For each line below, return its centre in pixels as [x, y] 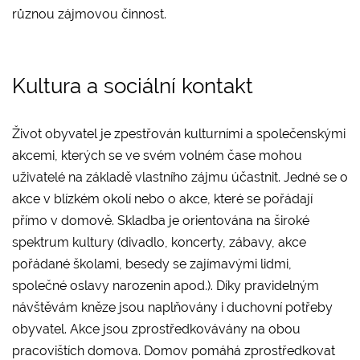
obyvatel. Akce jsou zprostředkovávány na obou [156, 329]
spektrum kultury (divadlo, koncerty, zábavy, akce [159, 242]
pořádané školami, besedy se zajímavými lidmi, [152, 264]
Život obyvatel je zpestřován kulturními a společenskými [179, 133]
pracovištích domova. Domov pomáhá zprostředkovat [174, 350]
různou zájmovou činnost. [91, 14]
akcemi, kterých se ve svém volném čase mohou [157, 155]
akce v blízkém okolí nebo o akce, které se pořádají [162, 198]
